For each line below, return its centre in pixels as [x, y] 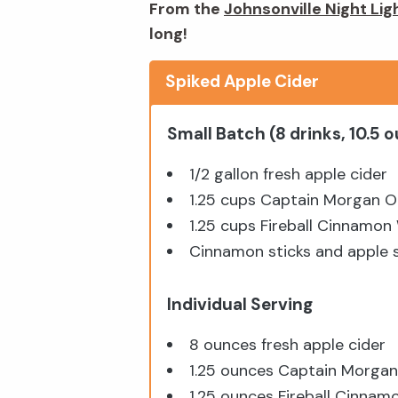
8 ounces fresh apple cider [287, 344]
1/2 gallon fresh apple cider [288, 174]
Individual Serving [240, 304]
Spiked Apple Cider [242, 81]
